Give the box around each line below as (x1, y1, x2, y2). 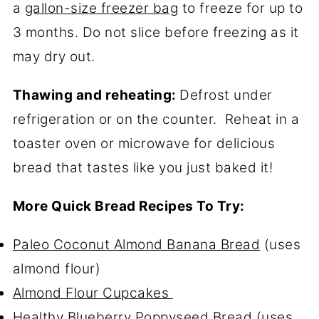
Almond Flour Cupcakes (12, 285, 173, 302)
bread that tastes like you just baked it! (12, 159, 273, 177)
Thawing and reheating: (12, 87, 180, 104)
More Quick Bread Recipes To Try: (12, 198, 249, 215)
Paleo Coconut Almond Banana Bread (12, 236, 261, 253)
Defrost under (179, 87, 273, 104)
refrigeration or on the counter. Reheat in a (12, 111, 300, 128)
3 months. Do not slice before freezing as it (12, 24, 299, 41)
